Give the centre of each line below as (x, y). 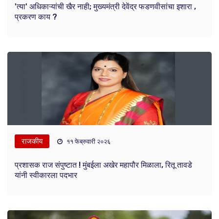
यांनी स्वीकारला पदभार (46, 175)
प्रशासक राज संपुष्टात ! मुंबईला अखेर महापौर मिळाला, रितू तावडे (103, 165)
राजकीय (32, 142)
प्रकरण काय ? (36, 17)
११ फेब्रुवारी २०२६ (88, 142)
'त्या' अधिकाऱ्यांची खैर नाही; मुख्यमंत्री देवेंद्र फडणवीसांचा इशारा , (105, 7)
